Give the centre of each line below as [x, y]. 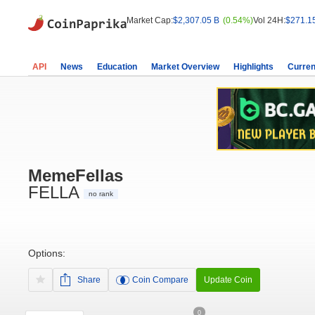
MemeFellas [76, 175]
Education [117, 67]
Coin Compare [160, 280]
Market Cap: [150, 20]
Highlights [253, 67]
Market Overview [185, 67]
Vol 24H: [269, 20]
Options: [47, 253]
